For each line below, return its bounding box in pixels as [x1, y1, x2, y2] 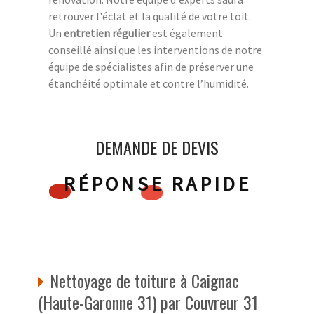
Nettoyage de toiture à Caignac [50, 267, 239, 293]
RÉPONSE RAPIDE [62, 170, 252, 196]
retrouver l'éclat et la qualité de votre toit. [48, 8, 251, 23]
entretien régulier [64, 25, 150, 40]
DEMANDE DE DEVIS [95, 134, 219, 160]
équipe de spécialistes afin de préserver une [48, 59, 254, 74]
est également [150, 25, 223, 40]
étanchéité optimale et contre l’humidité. [48, 76, 249, 90]
